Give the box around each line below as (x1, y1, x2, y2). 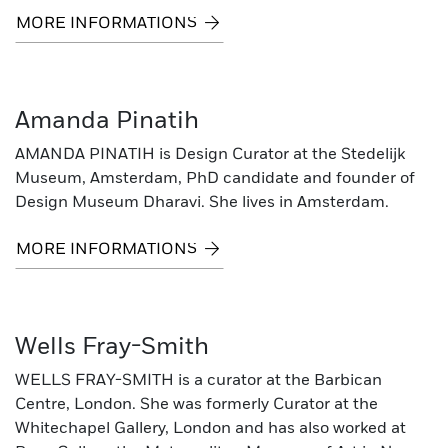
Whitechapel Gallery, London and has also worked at (15, 420, 406, 437)
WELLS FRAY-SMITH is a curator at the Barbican (15, 372, 382, 389)
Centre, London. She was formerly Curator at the (15, 396, 378, 413)
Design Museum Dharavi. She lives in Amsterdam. (15, 194, 389, 211)
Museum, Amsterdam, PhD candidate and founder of (15, 170, 415, 187)
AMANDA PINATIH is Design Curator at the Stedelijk (15, 146, 405, 163)
